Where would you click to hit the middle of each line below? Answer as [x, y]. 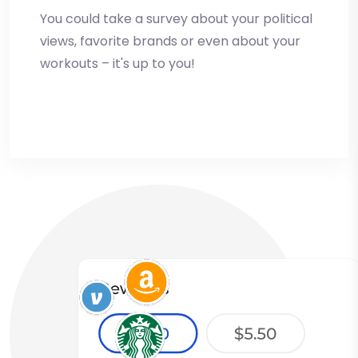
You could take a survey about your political [176, 19]
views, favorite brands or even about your [170, 42]
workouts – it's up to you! [117, 64]
